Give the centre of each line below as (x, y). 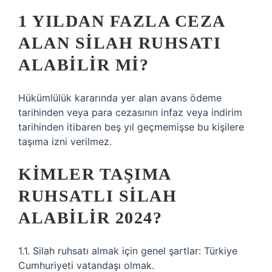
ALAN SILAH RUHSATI (120, 43)
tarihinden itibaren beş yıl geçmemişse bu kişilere (131, 127)
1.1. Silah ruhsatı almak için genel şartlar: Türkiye (128, 251)
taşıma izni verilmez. (65, 141)
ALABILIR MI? (83, 65)
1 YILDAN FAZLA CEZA (121, 21)
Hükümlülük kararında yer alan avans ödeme (120, 98)
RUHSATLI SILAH (97, 196)
